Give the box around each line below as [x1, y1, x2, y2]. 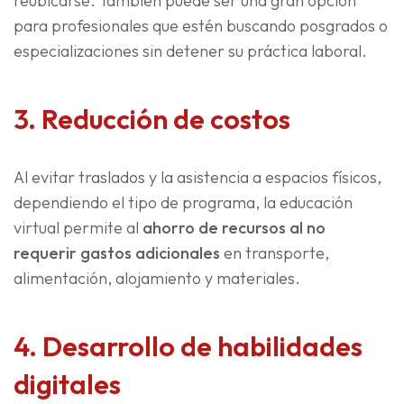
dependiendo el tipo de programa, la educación [14, 192, 353, 214]
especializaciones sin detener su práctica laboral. [14, 41, 367, 62]
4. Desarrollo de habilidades [14, 329, 363, 364]
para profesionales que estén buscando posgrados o [14, 15, 388, 37]
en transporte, [224, 243, 329, 264]
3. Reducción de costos [14, 102, 290, 137]
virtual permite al [14, 217, 142, 239]
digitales [14, 367, 121, 402]
